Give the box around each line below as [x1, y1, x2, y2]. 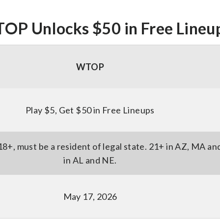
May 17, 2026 [63, 191, 117, 202]
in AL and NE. [63, 155, 117, 165]
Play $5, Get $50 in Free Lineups [26, 105, 155, 115]
